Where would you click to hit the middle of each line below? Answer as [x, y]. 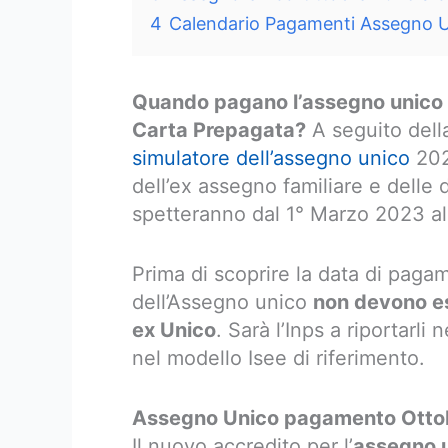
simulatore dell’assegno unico [271, 158]
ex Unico [174, 330]
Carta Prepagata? [219, 130]
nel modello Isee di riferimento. [278, 358]
